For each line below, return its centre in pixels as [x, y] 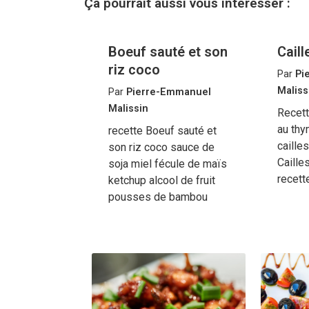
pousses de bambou [158, 197]
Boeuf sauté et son [168, 52]
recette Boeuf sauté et [163, 131]
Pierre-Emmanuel [169, 92]
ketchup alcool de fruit [162, 181]
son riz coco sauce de [162, 148]
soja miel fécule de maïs [168, 164]
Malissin [129, 109]
